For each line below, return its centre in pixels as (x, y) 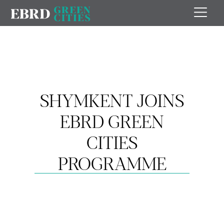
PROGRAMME (112, 162)
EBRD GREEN (112, 120)
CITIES (112, 141)
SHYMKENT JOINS (112, 99)
